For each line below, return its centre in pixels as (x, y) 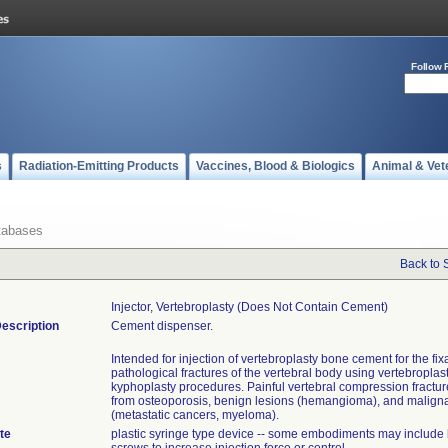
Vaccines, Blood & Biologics (275, 166)
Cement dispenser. (162, 326)
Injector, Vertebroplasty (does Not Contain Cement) (249, 307)
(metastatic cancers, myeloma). (195, 415)
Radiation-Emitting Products (99, 166)
